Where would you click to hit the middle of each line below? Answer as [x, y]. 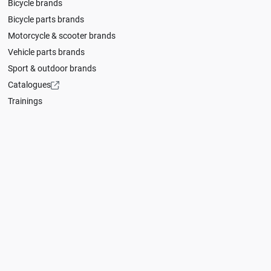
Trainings [25, 101]
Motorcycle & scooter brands [62, 36]
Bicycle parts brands [46, 20]
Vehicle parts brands [47, 52]
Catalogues [30, 85]
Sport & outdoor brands [52, 69]
